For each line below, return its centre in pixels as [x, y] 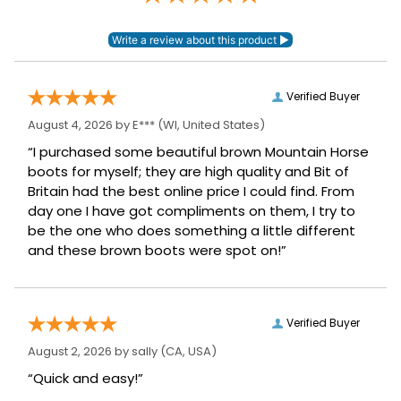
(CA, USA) [187, 351]
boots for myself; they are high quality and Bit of [188, 171]
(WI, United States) [210, 125]
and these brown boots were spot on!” [157, 250]
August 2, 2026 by [80, 351]
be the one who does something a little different [192, 230]
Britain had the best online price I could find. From [191, 191]
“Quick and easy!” [85, 378]
